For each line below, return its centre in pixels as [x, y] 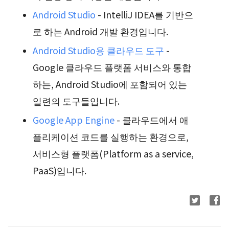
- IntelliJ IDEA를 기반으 [144, 14]
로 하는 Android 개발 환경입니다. [100, 31]
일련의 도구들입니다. [76, 101]
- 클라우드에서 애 [152, 120]
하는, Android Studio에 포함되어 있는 [110, 84]
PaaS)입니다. [60, 170]
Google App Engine [74, 120]
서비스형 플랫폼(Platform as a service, [113, 153]
